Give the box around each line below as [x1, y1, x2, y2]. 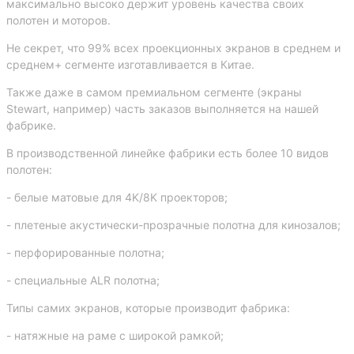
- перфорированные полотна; [6, 246, 164, 259]
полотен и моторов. [6, 13, 111, 27]
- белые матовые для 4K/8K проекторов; [6, 190, 228, 204]
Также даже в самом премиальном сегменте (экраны [6, 85, 302, 99]
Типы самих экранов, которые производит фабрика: [6, 301, 290, 314]
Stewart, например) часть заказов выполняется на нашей [6, 102, 318, 115]
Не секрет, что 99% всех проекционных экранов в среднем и [6, 41, 341, 55]
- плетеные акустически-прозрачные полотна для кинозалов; [6, 218, 341, 232]
